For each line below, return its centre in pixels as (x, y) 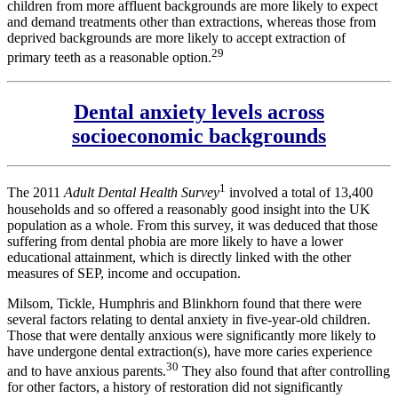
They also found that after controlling (284, 371)
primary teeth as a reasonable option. (109, 58)
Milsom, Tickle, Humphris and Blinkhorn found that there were (184, 303)
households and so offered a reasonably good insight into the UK (189, 209)
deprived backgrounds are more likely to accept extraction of (176, 38)
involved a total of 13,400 (299, 193)
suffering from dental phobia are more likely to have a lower (175, 241)
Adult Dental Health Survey (142, 193)
